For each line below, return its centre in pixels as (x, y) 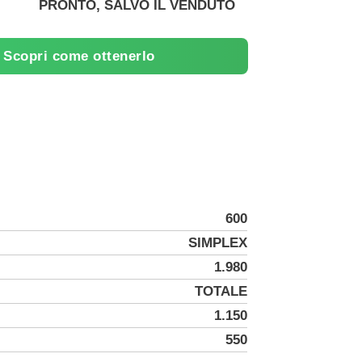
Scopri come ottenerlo (79, 56)
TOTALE (221, 291)
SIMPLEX (218, 243)
